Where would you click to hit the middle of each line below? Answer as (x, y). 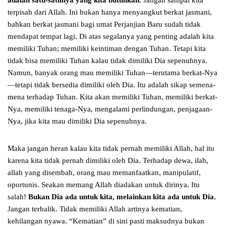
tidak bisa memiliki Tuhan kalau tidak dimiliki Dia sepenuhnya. (107, 61)
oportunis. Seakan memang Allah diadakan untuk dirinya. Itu (104, 185)
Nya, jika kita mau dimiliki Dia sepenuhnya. (77, 121)
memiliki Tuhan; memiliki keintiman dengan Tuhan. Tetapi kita (107, 49)
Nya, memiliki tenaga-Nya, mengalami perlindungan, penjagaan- (110, 109)
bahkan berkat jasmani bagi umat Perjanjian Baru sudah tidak (104, 24)
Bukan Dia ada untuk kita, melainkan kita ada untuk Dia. (122, 197)
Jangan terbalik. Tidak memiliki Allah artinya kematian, (95, 209)
